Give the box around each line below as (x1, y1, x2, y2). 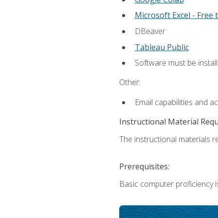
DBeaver (134, 25, 165, 36)
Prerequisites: (119, 161, 169, 172)
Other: (119, 77, 141, 88)
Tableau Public (134, 41, 189, 53)
